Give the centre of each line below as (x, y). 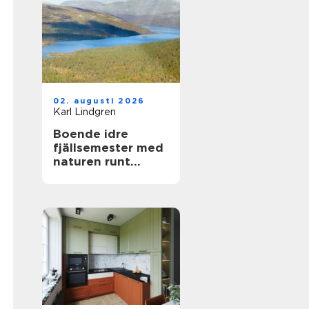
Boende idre (91, 134)
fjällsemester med (108, 148)
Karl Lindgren (84, 112)
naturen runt (92, 161)
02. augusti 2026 (99, 101)
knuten (74, 175)
